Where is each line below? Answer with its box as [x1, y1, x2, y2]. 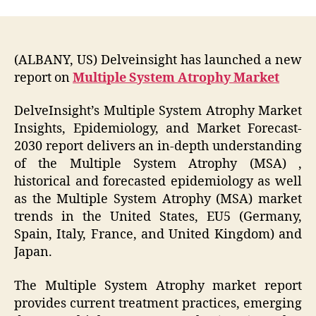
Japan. [14, 244, 52, 261]
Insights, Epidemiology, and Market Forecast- [14, 121, 302, 138]
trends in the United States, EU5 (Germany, [14, 209, 302, 226]
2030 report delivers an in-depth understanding [14, 138, 302, 155]
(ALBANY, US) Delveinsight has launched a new [14, 51, 302, 68]
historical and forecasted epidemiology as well [14, 174, 302, 190]
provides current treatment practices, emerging [14, 295, 302, 312]
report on [14, 69, 73, 86]
